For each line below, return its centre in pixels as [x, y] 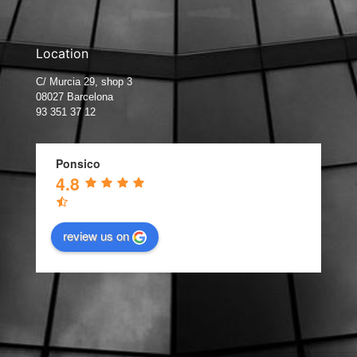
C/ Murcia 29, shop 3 [84, 81]
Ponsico [78, 163]
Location [62, 53]
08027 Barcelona [75, 96]
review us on [96, 235]
